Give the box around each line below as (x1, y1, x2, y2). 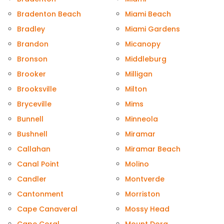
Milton (125, 84, 147, 94)
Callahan (17, 144, 50, 154)
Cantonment (17, 189, 63, 199)
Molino (125, 159, 149, 169)
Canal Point (17, 159, 59, 169)
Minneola (125, 114, 158, 124)
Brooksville (17, 84, 56, 94)
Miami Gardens (125, 24, 180, 34)
